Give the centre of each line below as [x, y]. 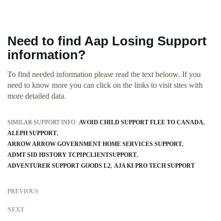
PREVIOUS [23, 192]
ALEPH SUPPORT [32, 133]
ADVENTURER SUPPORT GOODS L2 [59, 166]
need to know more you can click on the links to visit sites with [105, 85]
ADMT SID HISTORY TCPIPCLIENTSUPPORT [72, 155]
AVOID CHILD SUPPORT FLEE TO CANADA [141, 123]
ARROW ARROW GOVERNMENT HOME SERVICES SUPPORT [95, 144]
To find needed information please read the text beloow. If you [104, 74]
